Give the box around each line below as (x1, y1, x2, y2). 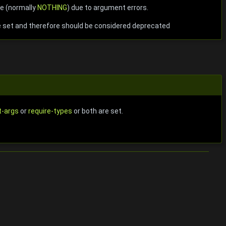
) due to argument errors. (67, 3, 148, 12)
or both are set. (72, 107, 123, 116)
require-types (28, 107, 72, 116)
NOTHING (37, 3, 67, 12)
